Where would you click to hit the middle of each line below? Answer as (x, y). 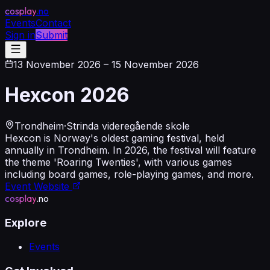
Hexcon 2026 (67, 95)
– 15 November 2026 (150, 64)
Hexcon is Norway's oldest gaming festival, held (115, 138)
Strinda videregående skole (128, 126)
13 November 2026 (57, 64)
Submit (52, 35)
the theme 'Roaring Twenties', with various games (118, 162)
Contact (53, 23)
